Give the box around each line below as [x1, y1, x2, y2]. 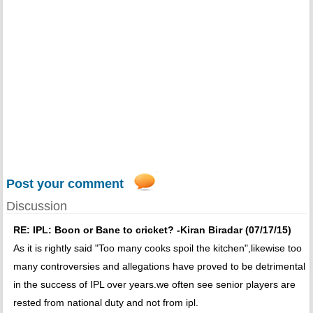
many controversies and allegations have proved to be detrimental [13, 261, 305, 272]
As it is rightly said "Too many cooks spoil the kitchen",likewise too [13, 242, 302, 254]
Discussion [6, 199, 67, 214]
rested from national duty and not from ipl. [13, 297, 198, 309]
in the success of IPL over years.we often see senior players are [13, 279, 296, 291]
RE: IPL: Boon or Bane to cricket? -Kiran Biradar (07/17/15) [13, 224, 291, 236]
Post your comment [6, 177, 124, 191]
